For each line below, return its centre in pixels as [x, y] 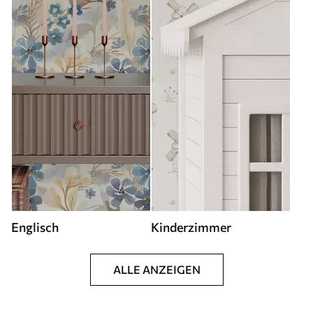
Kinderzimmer [191, 227]
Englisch [35, 227]
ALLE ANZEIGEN [156, 269]
